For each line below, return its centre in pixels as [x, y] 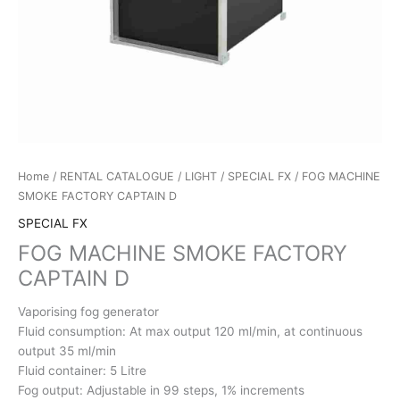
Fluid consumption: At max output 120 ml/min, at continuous [190, 332]
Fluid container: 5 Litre [82, 371]
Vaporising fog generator [88, 312]
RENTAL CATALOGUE [117, 177]
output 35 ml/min [67, 351]
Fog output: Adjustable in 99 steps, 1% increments [161, 391]
